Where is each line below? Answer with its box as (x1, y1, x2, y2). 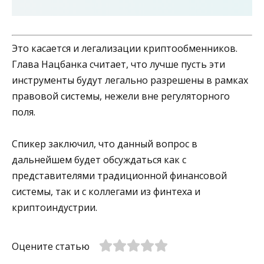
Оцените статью (12, 239, 90, 253)
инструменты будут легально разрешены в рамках (12, 73, 248, 87)
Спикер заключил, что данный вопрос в (12, 137, 197, 150)
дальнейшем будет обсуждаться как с (12, 153, 186, 166)
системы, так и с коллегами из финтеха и (12, 184, 200, 198)
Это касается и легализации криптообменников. (12, 41, 237, 55)
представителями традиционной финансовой (12, 169, 227, 182)
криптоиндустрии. (12, 200, 97, 214)
